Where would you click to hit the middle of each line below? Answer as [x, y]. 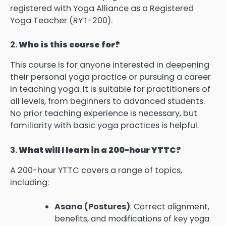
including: [30, 182]
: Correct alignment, [170, 206]
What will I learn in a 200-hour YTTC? [100, 150]
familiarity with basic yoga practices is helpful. [104, 126]
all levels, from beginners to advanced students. [107, 101]
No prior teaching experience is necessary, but [104, 114]
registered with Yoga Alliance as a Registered [102, 9]
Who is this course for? [69, 45]
